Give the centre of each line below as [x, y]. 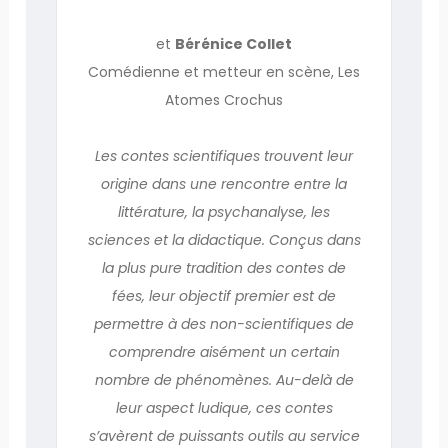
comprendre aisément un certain [224, 351]
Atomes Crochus [224, 99]
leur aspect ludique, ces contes [224, 407]
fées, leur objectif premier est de [224, 295]
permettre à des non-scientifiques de [224, 323]
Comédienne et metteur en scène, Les [224, 71]
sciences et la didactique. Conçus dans [224, 239]
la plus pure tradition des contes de [224, 267]
